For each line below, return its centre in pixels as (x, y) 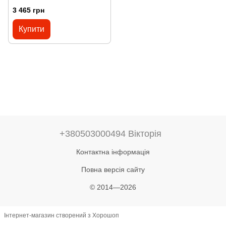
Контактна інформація (113, 152)
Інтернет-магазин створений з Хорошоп (62, 216)
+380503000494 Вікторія (110, 133)
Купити (32, 29)
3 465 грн (29, 10)
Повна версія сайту (113, 169)
